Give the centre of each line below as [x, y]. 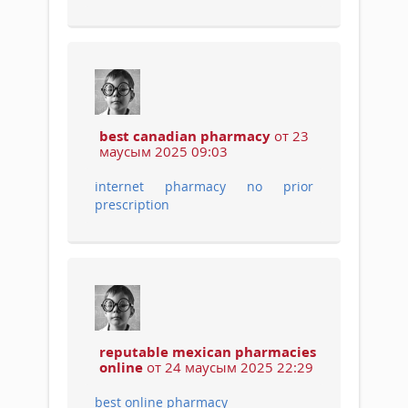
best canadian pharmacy [185, 135]
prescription [132, 204]
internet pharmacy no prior [204, 186]
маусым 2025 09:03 [163, 151]
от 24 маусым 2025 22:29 [228, 367]
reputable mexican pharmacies [208, 351]
